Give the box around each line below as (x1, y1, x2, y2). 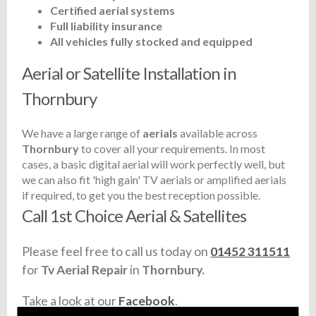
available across (180, 126, 258, 140)
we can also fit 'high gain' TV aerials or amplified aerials (22, 173, 287, 187)
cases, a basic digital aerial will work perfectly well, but (22, 157, 286, 171)
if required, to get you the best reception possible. (22, 188, 261, 202)
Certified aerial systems (50, 4, 176, 18)
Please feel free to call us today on (22, 244, 211, 260)
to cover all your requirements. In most (79, 142, 266, 156)
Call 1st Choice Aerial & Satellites (22, 205, 247, 226)
